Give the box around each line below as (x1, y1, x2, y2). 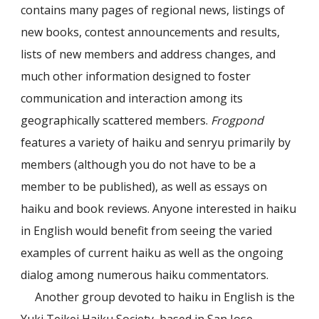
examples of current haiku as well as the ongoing (21, 244, 284, 261)
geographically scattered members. (21, 112, 211, 128)
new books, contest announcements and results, (21, 23, 281, 40)
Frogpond (211, 112, 264, 128)
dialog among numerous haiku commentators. (21, 266, 269, 283)
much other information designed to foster (21, 68, 251, 84)
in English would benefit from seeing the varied (21, 222, 273, 239)
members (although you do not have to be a (21, 156, 256, 172)
